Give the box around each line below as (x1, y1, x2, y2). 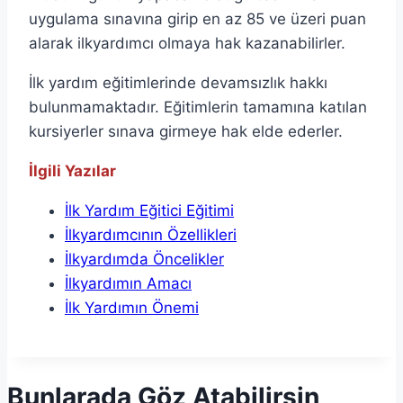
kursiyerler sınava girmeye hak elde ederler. (29, 122, 343, 141)
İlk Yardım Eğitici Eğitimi (65, 201, 234, 220)
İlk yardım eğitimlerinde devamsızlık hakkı (29, 74, 327, 93)
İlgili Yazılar (29, 162, 116, 181)
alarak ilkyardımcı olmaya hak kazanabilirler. (29, 34, 345, 53)
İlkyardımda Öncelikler (65, 250, 224, 269)
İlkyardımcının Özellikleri (65, 226, 237, 245)
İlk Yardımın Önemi (65, 299, 199, 318)
